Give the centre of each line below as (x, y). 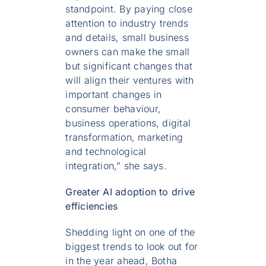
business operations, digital (128, 123)
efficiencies (92, 206)
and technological (106, 152)
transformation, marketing (124, 137)
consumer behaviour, (113, 109)
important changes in (114, 95)
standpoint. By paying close (129, 9)
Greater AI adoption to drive (130, 192)
